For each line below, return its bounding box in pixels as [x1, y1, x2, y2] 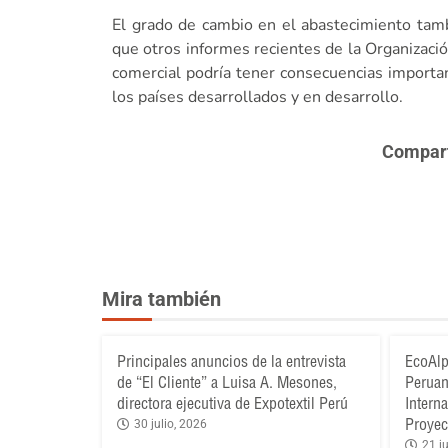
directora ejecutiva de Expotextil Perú [117, 393, 348, 414]
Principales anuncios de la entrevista [117, 351, 346, 372]
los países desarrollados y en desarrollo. [112, 86, 403, 109]
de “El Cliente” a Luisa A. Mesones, [117, 372, 337, 393]
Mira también [102, 287, 221, 312]
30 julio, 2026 [134, 417, 207, 432]
